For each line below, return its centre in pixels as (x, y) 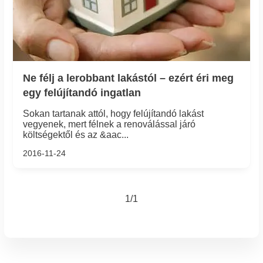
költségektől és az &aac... (75, 135)
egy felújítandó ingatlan (82, 93)
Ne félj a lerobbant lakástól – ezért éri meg (128, 78)
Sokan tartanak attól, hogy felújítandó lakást (113, 114)
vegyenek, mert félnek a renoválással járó (109, 124)
